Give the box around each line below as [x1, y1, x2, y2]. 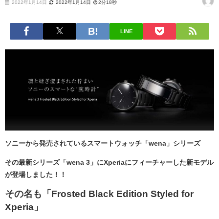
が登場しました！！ [5, 171, 66, 178]
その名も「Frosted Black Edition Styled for [5, 189, 194, 199]
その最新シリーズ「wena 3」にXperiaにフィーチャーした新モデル [5, 159, 214, 166]
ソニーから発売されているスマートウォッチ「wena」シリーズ [5, 140, 200, 147]
